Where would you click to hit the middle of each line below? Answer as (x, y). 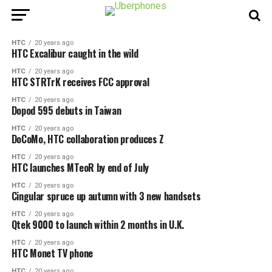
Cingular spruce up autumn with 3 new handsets (106, 196)
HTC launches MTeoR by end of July (80, 168)
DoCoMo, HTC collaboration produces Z (88, 139)
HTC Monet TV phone (52, 253)
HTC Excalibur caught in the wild (75, 53)
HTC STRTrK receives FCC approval (80, 82)
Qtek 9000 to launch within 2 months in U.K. (97, 225)
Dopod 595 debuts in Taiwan (66, 110)
